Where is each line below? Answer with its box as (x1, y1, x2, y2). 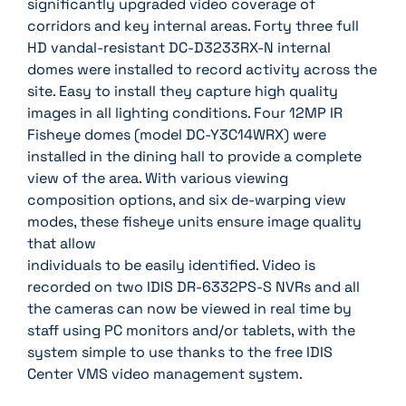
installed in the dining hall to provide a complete (27, 146, 362, 166)
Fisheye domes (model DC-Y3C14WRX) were (27, 124, 326, 144)
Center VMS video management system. (27, 363, 303, 383)
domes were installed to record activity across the (27, 59, 377, 79)
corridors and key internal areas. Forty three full (27, 15, 359, 35)
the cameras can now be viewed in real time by (27, 298, 352, 318)
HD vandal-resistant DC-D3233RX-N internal (27, 37, 331, 57)
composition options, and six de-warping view (27, 189, 346, 209)
